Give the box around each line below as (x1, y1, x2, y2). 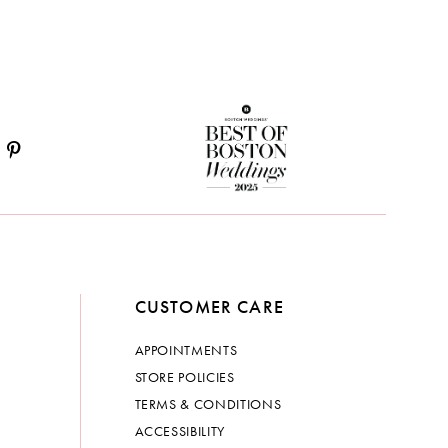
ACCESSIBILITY (134, 422, 225, 441)
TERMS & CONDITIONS (134, 395, 282, 414)
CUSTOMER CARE (134, 295, 285, 319)
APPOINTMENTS (134, 341, 238, 360)
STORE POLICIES (134, 368, 235, 387)
